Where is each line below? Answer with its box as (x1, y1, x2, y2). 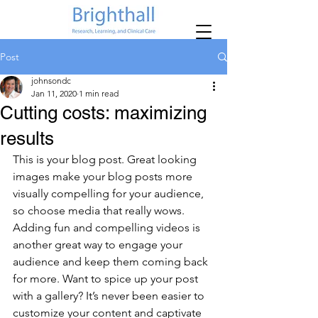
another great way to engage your (13, 238, 185, 251)
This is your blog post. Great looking (13, 153, 199, 166)
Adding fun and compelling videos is (13, 221, 203, 234)
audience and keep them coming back (13, 255, 211, 268)
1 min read (79, 88, 119, 99)
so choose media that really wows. (13, 204, 187, 217)
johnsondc (31, 75, 71, 86)
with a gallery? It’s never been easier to (13, 289, 207, 302)
